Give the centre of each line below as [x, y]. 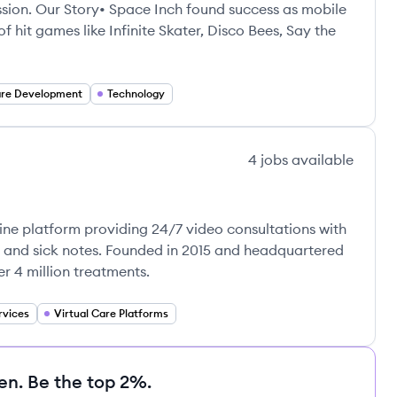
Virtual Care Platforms [111, 313]
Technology [136, 93]
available [321, 160]
